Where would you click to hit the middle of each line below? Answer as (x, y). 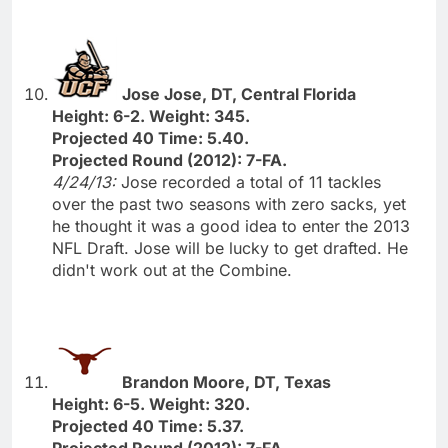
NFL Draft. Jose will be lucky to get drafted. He (230, 247)
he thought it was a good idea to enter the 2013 (231, 225)
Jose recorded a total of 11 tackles (251, 181)
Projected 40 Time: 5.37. (148, 425)
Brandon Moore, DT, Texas (226, 381)
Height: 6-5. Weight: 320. (151, 403)
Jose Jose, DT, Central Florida (239, 93)
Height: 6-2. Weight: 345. (151, 115)
